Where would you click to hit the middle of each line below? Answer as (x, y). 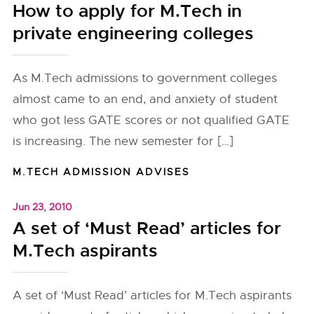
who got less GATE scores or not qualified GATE (151, 120)
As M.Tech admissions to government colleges (145, 78)
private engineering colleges (134, 34)
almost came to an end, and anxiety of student (145, 99)
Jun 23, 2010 (43, 207)
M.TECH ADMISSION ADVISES (102, 172)
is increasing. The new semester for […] (123, 141)
